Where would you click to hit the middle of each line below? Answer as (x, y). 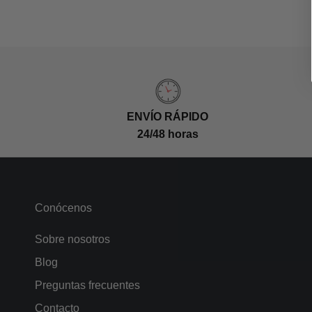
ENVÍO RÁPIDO (168, 116)
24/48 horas (167, 134)
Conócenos (63, 208)
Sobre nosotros (72, 239)
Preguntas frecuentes (87, 285)
